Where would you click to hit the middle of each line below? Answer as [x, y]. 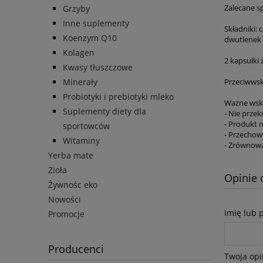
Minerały [80, 82]
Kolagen [79, 53]
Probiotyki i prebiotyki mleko [118, 97]
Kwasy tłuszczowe [98, 68]
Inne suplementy [96, 23]
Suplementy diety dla [104, 112]
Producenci [76, 249]
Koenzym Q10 [90, 38]
